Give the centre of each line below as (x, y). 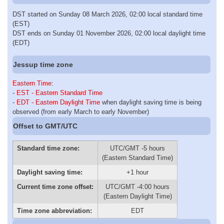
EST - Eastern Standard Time (59, 93)
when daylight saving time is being (151, 102)
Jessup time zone (43, 64)
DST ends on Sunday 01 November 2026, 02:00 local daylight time (109, 33)
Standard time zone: (48, 148)
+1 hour (137, 172)
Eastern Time (32, 83)
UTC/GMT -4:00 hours (137, 186)
